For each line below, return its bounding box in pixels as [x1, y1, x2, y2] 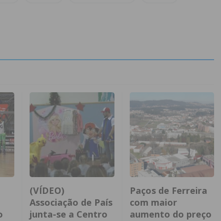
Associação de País [30, 196, 112, 208]
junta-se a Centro [30, 208, 108, 220]
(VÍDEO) [30, 184, 64, 196]
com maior [129, 196, 177, 208]
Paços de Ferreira [129, 184, 207, 196]
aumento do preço [129, 208, 212, 220]
